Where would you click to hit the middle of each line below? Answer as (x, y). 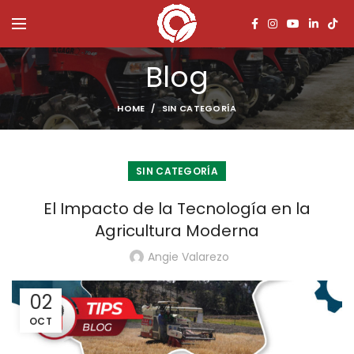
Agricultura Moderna (177, 231)
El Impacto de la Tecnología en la (177, 209)
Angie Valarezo (188, 257)
